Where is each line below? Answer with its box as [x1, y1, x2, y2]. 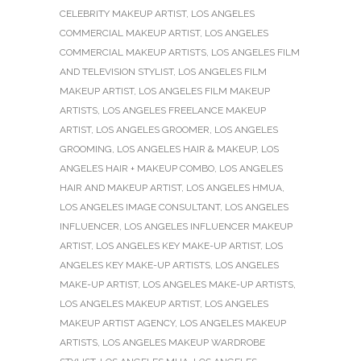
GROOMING [60, 143, 112, 156]
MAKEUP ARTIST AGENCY [60, 317, 175, 330]
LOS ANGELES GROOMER [96, 124, 210, 136]
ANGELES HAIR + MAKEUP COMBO [60, 163, 214, 175]
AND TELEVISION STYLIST [60, 66, 173, 78]
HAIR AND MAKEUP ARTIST [60, 182, 181, 194]
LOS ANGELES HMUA [186, 182, 282, 194]
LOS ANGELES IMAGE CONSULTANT [60, 201, 220, 214]
